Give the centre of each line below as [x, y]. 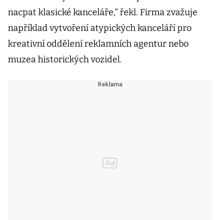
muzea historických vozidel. [65, 59]
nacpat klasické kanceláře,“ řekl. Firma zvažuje [103, 12]
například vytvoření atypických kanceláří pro [100, 28]
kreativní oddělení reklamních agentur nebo [98, 44]
